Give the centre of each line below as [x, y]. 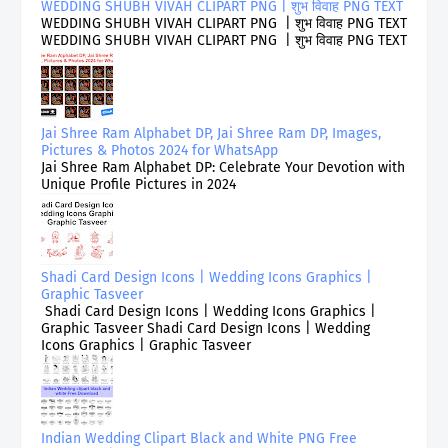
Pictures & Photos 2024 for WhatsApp [159, 150]
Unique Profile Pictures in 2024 [138, 184]
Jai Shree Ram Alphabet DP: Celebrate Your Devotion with [223, 167]
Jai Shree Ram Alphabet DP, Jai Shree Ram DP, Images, [211, 133]
